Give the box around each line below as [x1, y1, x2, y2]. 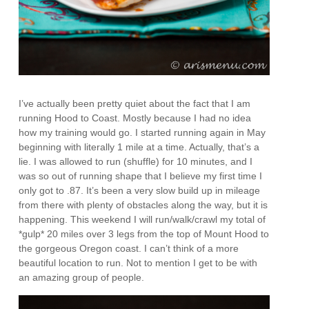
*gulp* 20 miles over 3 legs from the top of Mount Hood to [19, 228, 270, 239]
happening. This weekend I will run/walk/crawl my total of [19, 213, 266, 225]
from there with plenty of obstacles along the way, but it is [19, 199, 268, 210]
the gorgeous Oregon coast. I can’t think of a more [19, 242, 239, 254]
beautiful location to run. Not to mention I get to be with [19, 257, 258, 268]
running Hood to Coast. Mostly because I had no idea [19, 112, 252, 123]
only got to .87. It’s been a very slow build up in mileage [19, 184, 261, 196]
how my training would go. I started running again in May [19, 126, 266, 138]
